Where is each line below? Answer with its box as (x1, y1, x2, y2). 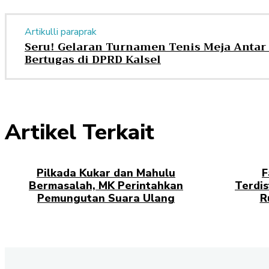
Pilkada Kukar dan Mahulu (37, 165, 175, 180)
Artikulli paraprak (25, 25, 97, 38)
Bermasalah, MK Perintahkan (29, 178, 183, 193)
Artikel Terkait (5, 117, 154, 147)
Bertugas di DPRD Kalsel (25, 49, 161, 69)
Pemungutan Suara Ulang (37, 190, 175, 205)
